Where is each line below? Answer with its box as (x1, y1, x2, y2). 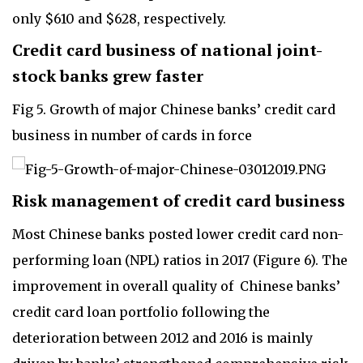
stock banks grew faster (12, 65, 207, 88)
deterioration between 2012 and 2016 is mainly (12, 329, 313, 346)
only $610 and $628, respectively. (12, 11, 229, 28)
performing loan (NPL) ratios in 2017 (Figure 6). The (12, 251, 348, 268)
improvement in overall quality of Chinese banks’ (12, 277, 340, 294)
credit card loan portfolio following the (12, 303, 270, 320)
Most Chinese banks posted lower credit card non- (12, 225, 344, 242)
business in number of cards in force (12, 127, 252, 144)
